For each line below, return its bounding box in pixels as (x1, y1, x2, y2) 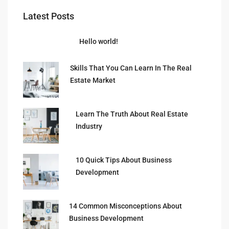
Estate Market (70, 76, 116, 84)
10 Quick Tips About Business (76, 155, 172, 164)
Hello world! (79, 37, 118, 45)
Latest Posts (23, 10, 74, 21)
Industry (76, 122, 103, 130)
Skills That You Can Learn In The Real (70, 63, 192, 72)
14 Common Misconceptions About (69, 201, 182, 210)
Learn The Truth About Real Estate (76, 109, 189, 118)
